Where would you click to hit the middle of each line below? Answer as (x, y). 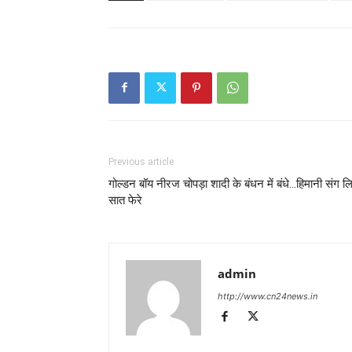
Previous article (141, 161)
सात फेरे (125, 200)
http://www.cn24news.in (268, 296)
